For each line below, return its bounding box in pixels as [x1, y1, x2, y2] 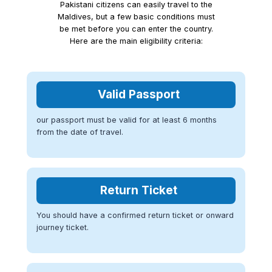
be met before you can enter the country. [59, 24, 213, 34]
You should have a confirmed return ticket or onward [36, 211, 234, 220]
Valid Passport [97, 87, 180, 102]
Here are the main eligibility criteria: [69, 36, 203, 46]
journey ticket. [36, 223, 89, 233]
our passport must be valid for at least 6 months [36, 115, 217, 124]
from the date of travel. [36, 127, 123, 137]
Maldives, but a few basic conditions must [57, 12, 215, 22]
